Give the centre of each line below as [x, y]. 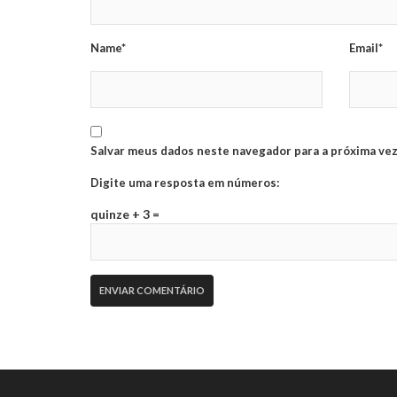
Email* [366, 47]
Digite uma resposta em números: [185, 182]
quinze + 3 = [125, 214]
